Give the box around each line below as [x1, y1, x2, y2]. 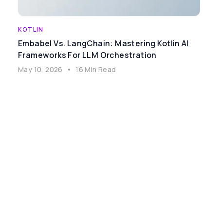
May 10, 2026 [18, 65, 63, 74]
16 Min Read [75, 65, 116, 74]
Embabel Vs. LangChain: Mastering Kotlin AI [18, 38, 189, 49]
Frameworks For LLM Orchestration [18, 50, 157, 60]
